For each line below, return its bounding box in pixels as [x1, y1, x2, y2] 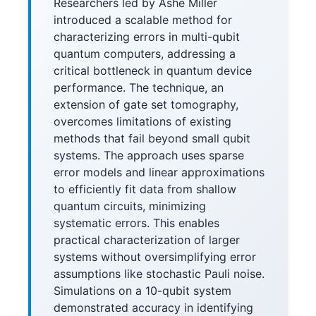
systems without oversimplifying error [54, 250, 256, 264]
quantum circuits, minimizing [54, 199, 206, 213]
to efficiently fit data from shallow [54, 182, 236, 196]
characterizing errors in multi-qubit [54, 30, 240, 44]
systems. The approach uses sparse [54, 148, 244, 162]
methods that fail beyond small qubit [54, 131, 250, 145]
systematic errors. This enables [54, 216, 219, 230]
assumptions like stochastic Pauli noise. [54, 267, 265, 281]
